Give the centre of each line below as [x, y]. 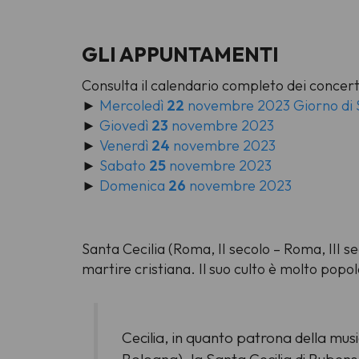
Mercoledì [133, 106]
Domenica [134, 186]
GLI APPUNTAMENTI [182, 54]
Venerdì [125, 146]
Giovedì [125, 126]
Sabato [124, 166]
